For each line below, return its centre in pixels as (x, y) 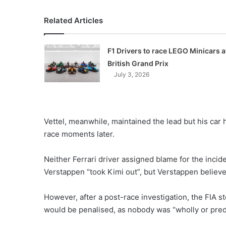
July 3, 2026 (131, 74)
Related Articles (73, 20)
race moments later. (79, 134)
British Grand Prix (138, 63)
